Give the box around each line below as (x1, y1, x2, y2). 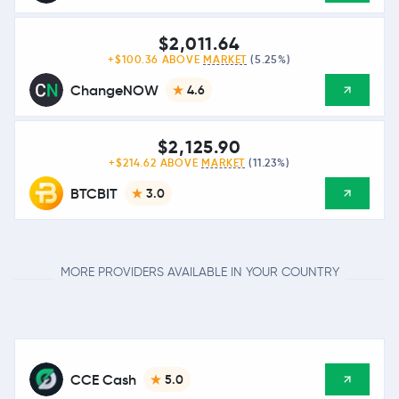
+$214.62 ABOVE (109, 157, 202, 169)
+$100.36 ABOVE (108, 53, 204, 66)
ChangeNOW (70, 81, 159, 99)
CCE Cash (70, 370, 136, 388)
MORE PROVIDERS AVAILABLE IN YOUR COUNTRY (60, 265, 339, 280)
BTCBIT (70, 184, 118, 202)
